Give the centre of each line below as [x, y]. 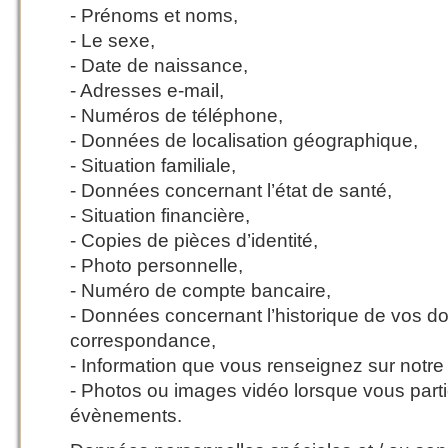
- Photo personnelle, [156, 265]
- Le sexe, [112, 40]
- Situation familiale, [153, 165]
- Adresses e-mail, [147, 90]
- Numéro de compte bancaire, [200, 290]
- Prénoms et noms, [154, 15]
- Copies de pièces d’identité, [194, 240]
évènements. [126, 415]
